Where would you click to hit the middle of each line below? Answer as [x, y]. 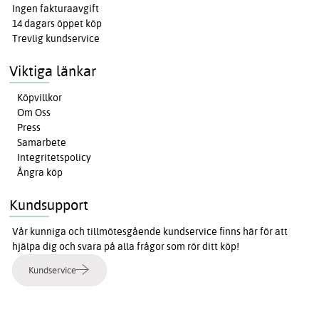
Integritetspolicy [54, 157]
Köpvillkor [40, 97]
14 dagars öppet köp [57, 23]
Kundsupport [49, 204]
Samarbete [42, 142]
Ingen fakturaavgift [56, 8]
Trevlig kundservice [56, 38]
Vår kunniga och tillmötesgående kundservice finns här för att [150, 231]
